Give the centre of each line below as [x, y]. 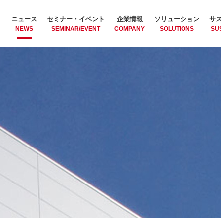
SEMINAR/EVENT [76, 28]
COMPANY [129, 28]
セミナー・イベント [76, 19]
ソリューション [177, 19]
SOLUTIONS [177, 28]
